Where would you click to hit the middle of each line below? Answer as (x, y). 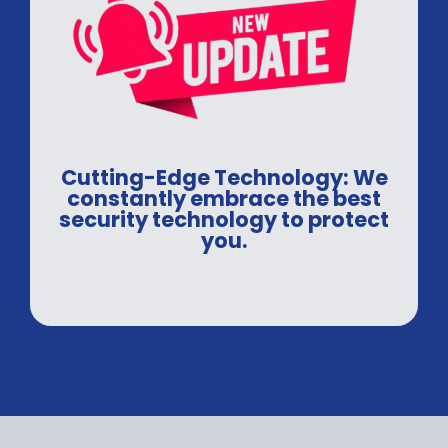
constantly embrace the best (224, 198)
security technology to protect (224, 219)
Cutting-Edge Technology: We (224, 177)
